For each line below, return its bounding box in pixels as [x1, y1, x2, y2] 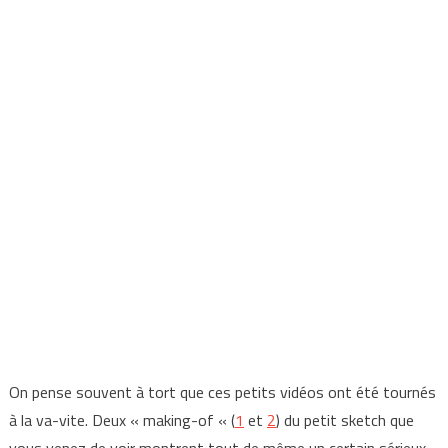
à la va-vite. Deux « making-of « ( [8, 408, 235, 432]
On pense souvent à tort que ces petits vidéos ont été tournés [8, 380, 436, 404]
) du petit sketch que [275, 408, 414, 432]
